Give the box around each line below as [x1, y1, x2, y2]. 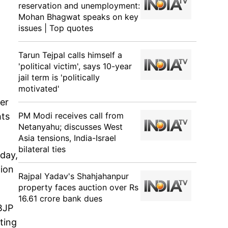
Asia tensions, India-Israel [18, 133, 116, 143]
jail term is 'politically [18, 72, 100, 82]
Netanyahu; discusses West [18, 122, 123, 132]
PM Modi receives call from [18, 110, 124, 121]
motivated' [18, 83, 60, 94]
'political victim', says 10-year [18, 61, 132, 71]
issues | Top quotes [18, 23, 93, 33]
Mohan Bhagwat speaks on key [18, 12, 138, 22]
